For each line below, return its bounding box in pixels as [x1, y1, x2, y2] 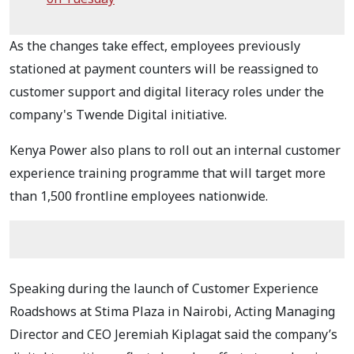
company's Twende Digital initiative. [9, 105, 230, 123]
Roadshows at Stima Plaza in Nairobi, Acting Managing [9, 302, 335, 320]
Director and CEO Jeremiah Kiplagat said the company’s [9, 325, 337, 343]
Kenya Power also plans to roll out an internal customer [9, 141, 341, 159]
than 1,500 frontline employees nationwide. [9, 186, 268, 205]
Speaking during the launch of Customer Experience [9, 279, 318, 297]
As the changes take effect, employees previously [9, 36, 300, 55]
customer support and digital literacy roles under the [9, 82, 324, 100]
